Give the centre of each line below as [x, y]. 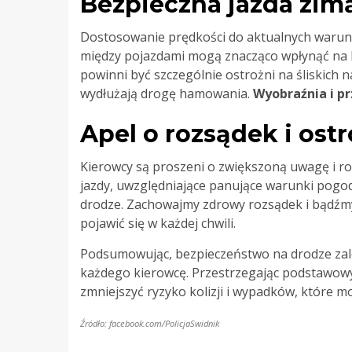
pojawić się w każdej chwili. [158, 223]
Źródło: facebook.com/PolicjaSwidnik [150, 323]
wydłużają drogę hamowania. [167, 93]
